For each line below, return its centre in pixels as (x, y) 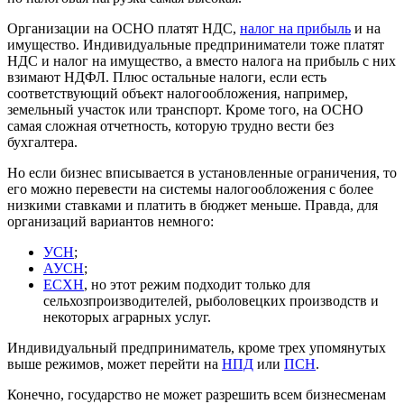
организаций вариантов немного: (110, 221)
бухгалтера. (42, 142)
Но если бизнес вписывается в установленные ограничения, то (202, 172)
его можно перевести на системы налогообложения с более (190, 188)
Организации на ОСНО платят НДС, (124, 28)
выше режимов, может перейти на (115, 363)
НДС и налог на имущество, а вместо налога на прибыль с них (202, 60)
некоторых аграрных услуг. (127, 317)
